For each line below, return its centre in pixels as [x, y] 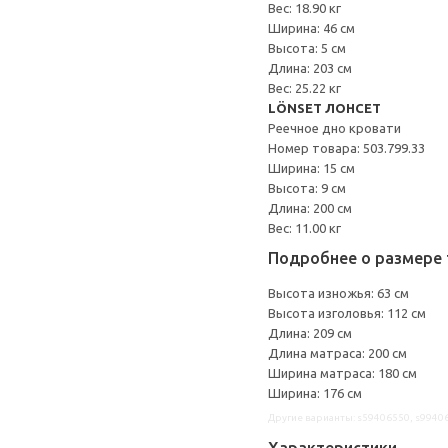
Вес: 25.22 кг [304, 88]
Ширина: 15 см [311, 168]
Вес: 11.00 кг [304, 228]
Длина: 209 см [310, 333]
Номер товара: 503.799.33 [346, 148]
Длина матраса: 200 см [337, 353]
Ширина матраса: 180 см [342, 373]
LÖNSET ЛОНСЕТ [324, 108]
